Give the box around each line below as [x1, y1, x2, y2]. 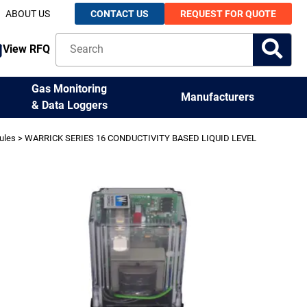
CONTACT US [90, 8, 149, 19]
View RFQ [3, 42, 51, 56]
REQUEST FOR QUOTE [180, 8, 276, 19]
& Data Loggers [31, 98, 108, 112]
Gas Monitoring [32, 82, 108, 95]
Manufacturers [181, 90, 255, 103]
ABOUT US [5, 8, 50, 19]
